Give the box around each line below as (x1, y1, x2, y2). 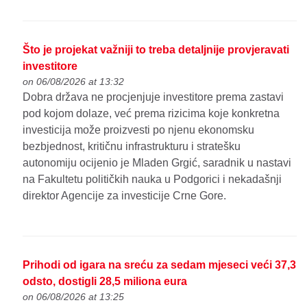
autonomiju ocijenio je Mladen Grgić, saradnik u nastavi (23, 157, 292, 169)
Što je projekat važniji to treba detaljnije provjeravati (23, 44, 290, 56)
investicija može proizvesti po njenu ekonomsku (23, 124, 255, 136)
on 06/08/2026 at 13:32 (23, 76, 125, 88)
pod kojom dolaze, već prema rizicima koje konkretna (23, 108, 280, 120)
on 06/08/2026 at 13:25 (23, 291, 125, 303)
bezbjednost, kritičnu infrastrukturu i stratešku (23, 140, 241, 153)
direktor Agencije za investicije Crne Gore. (23, 190, 227, 202)
